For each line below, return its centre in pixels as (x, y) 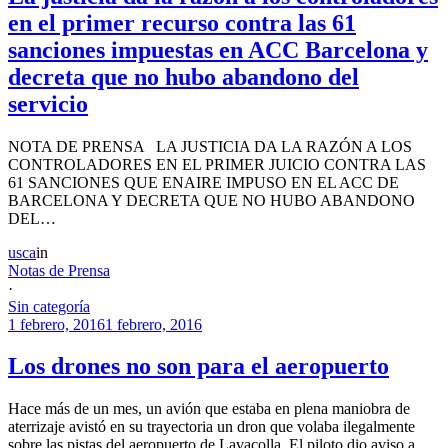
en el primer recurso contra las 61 (182, 22)
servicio (48, 103)
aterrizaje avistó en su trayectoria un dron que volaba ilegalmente (211, 427)
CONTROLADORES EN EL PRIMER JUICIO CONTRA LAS (217, 164)
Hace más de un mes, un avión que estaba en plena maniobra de (209, 409)
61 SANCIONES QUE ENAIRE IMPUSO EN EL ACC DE (203, 182)
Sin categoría (49, 306)
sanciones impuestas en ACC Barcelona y (218, 49)
